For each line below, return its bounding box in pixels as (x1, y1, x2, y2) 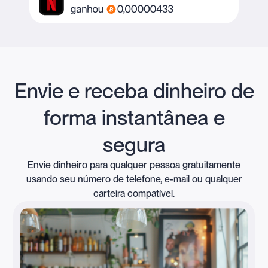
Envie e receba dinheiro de (14, 78, 254, 103)
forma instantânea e (43, 105, 225, 130)
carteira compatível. (93, 188, 175, 200)
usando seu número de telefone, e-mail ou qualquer (26, 173, 242, 185)
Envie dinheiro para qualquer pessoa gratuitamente (28, 159, 240, 171)
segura (102, 132, 166, 157)
